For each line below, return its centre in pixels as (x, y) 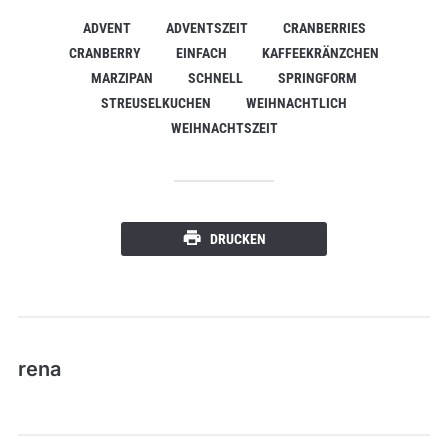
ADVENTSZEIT (206, 27)
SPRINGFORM (317, 77)
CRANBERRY (105, 52)
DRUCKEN (238, 238)
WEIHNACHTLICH (296, 102)
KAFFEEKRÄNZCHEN (320, 52)
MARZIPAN (122, 77)
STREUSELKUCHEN (156, 102)
